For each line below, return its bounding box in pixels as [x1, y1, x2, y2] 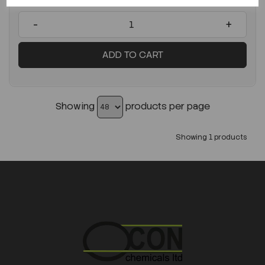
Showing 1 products [176, 132, 247, 142]
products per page [122, 99, 210, 112]
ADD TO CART [102, 48, 163, 61]
